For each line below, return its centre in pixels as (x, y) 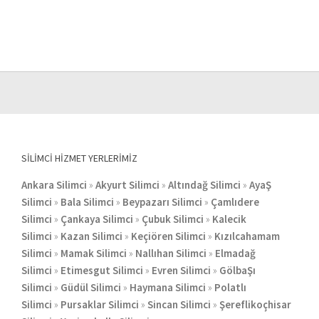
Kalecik (229, 219)
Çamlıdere (235, 202)
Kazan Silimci (91, 236)
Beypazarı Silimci (162, 202)
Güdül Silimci (90, 288)
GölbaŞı (237, 271)
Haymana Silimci (167, 288)
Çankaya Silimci (96, 219)
